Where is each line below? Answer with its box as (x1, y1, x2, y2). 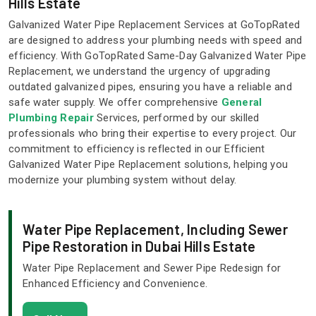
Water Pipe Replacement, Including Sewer (23, 221, 288, 238)
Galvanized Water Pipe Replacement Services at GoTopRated (8, 18, 300, 32)
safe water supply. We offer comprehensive (8, 96, 221, 109)
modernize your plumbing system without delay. (8, 174, 237, 187)
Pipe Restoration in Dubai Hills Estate (23, 238, 256, 255)
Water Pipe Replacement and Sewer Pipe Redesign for (23, 262, 281, 275)
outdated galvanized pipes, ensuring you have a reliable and (8, 80, 292, 94)
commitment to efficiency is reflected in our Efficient (8, 142, 265, 156)
